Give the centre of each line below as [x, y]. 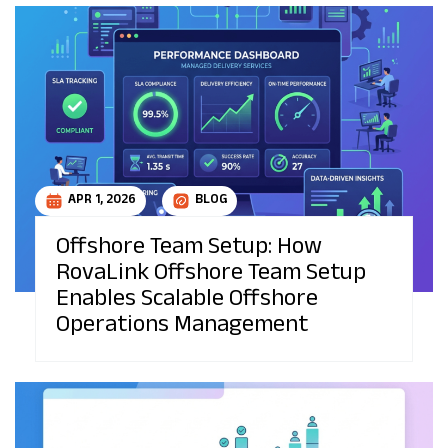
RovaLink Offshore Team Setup [211, 275]
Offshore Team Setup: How [189, 249]
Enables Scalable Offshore [187, 301]
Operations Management [182, 327]
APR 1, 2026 [102, 200]
